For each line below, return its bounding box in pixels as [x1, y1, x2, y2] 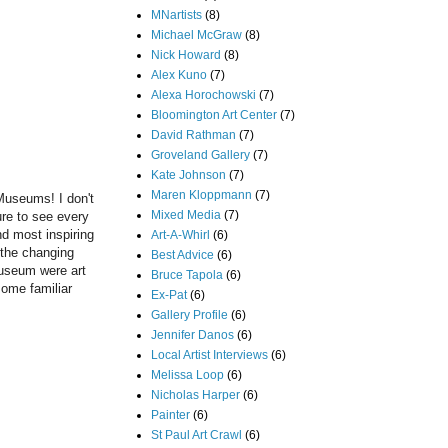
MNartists [151, 7, 202, 22]
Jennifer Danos [151, 327, 234, 342]
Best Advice [151, 247, 214, 262]
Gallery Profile [151, 307, 228, 322]
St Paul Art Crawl [151, 427, 242, 442]
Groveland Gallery [151, 147, 250, 162]
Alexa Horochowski [151, 87, 256, 102]
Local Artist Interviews [151, 347, 268, 362]
